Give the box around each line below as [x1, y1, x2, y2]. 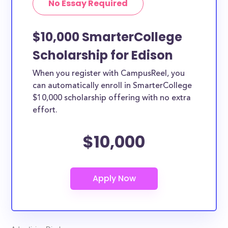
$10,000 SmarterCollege [33, 28, 183, 45]
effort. [33, 106, 58, 115]
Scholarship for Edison [33, 47, 174, 64]
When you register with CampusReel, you [33, 70, 185, 78]
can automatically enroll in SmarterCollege [33, 82, 192, 90]
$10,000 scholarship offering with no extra [33, 94, 191, 102]
